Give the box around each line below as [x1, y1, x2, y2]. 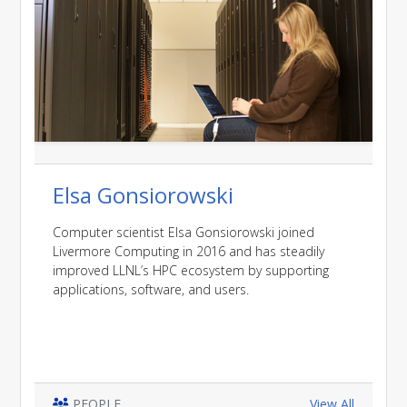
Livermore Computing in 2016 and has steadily [52, 242, 324, 260]
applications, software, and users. [52, 280, 249, 298]
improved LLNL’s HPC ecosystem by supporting [52, 261, 329, 279]
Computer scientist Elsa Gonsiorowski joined [52, 223, 314, 241]
